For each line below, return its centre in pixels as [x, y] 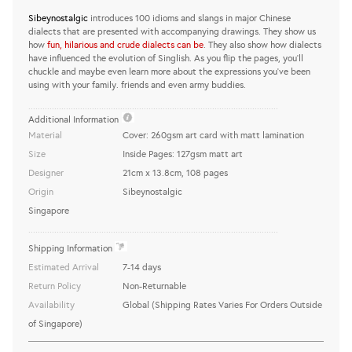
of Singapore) [55, 324]
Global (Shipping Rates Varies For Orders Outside [222, 305]
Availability [51, 305]
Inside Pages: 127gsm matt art [182, 154]
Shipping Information [70, 248]
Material [45, 135]
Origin [40, 192]
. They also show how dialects [262, 45]
